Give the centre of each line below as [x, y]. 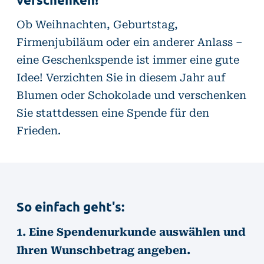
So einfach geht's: [70, 207]
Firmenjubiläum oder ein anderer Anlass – [129, 41]
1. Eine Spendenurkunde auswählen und [131, 231]
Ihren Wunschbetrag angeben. [103, 250]
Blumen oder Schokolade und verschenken [131, 94]
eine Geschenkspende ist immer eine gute [128, 59]
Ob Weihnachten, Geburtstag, [97, 24]
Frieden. [39, 130]
